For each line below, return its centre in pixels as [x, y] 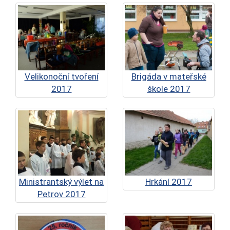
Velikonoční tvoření [61, 76]
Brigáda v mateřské [169, 76]
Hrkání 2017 [169, 181]
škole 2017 [169, 89]
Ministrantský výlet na [61, 181]
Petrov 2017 [61, 194]
